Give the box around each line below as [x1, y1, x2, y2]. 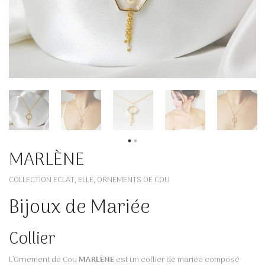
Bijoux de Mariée [9, 193, 150, 224]
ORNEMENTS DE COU [97, 173, 170, 187]
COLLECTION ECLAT [9, 173, 75, 187]
